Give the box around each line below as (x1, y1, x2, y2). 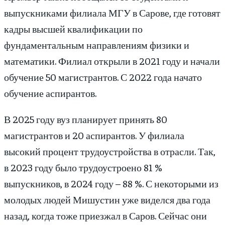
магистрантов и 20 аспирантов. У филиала (4, 129, 184, 142)
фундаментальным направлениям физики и (4, 38, 189, 51)
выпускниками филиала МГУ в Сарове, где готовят (4, 6, 220, 19)
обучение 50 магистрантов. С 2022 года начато (4, 70, 202, 83)
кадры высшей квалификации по (4, 22, 143, 35)
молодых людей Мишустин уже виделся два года (4, 193, 210, 206)
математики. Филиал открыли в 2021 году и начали (4, 54, 220, 67)
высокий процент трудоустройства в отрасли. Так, (4, 145, 215, 158)
